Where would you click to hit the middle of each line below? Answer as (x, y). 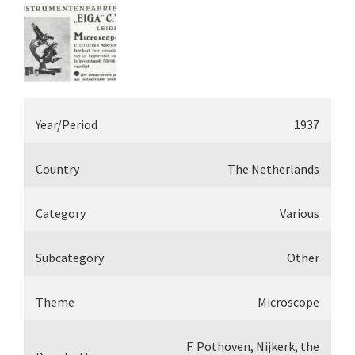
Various (300, 213)
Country (57, 169)
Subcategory (70, 258)
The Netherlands (273, 169)
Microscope (288, 302)
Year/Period (67, 124)
